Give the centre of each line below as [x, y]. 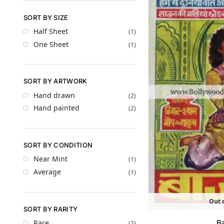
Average [47, 171]
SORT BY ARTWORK [55, 81]
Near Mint [50, 159]
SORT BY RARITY [51, 209]
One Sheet [51, 44]
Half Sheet [51, 31]
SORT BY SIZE [46, 17]
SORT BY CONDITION [58, 145]
